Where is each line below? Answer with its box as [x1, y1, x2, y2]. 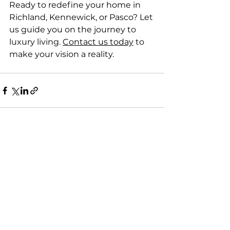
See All [140, 144, 164, 153]
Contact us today [63, 37, 133, 47]
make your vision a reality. [9, 49, 114, 59]
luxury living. [9, 37, 63, 47]
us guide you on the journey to [9, 25, 138, 34]
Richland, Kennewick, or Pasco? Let [9, 12, 155, 22]
